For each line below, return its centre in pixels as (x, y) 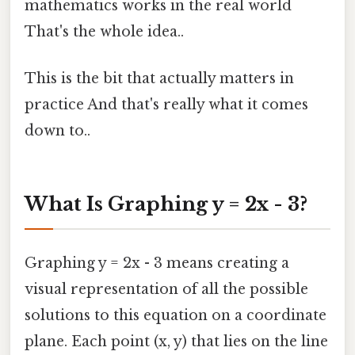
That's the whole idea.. (104, 31)
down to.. (57, 131)
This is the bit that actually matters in (159, 79)
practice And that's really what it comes (166, 105)
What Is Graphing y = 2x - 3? (166, 204)
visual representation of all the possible (166, 290)
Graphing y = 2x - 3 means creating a (157, 263)
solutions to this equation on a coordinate (176, 316)
